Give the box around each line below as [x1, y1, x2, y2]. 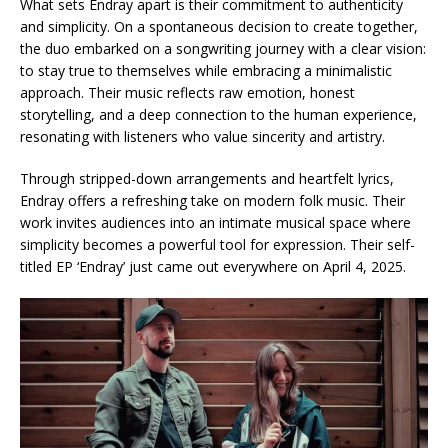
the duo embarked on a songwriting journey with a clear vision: [20, 38, 426, 58]
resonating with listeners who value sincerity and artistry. [20, 126, 385, 146]
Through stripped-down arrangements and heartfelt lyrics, [20, 168, 394, 188]
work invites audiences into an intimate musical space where [20, 212, 411, 232]
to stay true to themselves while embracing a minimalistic [20, 60, 392, 80]
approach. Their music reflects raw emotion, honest [20, 82, 355, 102]
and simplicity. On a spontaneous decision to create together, [20, 16, 418, 36]
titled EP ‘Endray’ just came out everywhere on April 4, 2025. [20, 256, 406, 276]
